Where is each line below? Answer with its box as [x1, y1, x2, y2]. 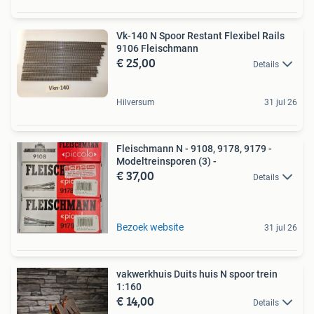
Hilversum [116, 97, 155, 107]
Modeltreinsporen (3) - [116, 155, 217, 167]
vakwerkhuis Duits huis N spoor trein [116, 268, 278, 280]
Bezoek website [116, 221, 184, 233]
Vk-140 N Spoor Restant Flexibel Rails [116, 29, 285, 41]
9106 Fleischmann [116, 42, 198, 54]
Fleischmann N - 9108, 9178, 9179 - [116, 142, 272, 154]
